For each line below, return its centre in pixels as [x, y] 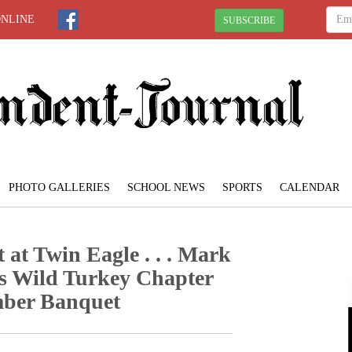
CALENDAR [310, 188]
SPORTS [242, 188]
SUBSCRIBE [249, 20]
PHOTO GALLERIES [59, 188]
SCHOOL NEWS [166, 188]
